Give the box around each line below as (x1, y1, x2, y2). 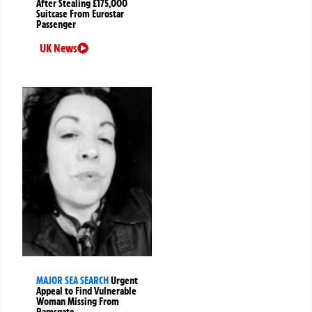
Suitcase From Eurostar (36, 7, 124, 20)
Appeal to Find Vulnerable (36, 284, 136, 297)
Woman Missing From (36, 295, 119, 308)
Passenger (36, 17, 76, 31)
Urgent (111, 274, 138, 287)
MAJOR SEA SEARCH (36, 274, 109, 287)
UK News (40, 40, 77, 55)
